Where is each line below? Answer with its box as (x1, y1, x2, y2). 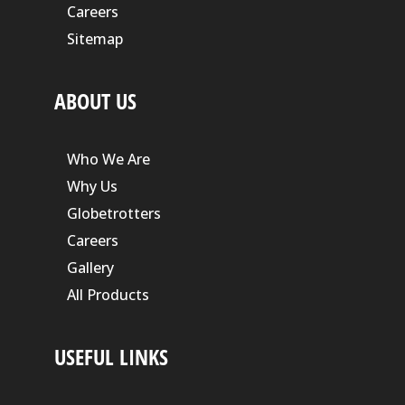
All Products (66, 285, 149, 306)
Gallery (66, 258, 114, 278)
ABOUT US (53, 86, 137, 117)
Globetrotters (66, 203, 161, 224)
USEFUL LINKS (53, 341, 168, 372)
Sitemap (66, 29, 123, 50)
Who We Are (66, 149, 150, 170)
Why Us (66, 176, 118, 197)
